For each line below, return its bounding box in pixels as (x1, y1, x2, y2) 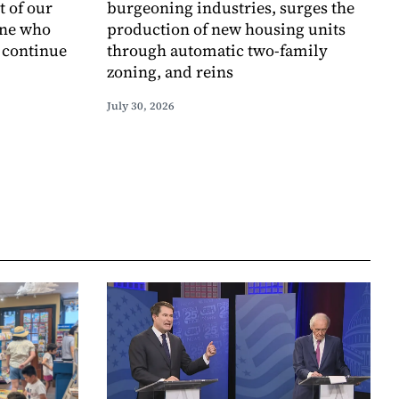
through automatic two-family (107, 39, 328, 62)
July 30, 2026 (107, 99, 175, 114)
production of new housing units (107, 18, 346, 41)
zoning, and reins (107, 61, 233, 84)
